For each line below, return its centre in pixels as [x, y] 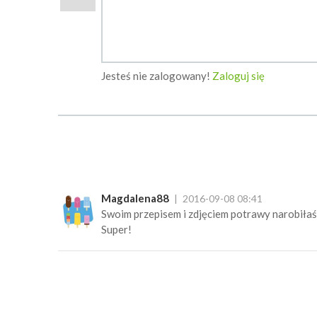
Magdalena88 [135, 198]
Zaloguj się [238, 76]
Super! [116, 229]
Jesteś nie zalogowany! [156, 76]
